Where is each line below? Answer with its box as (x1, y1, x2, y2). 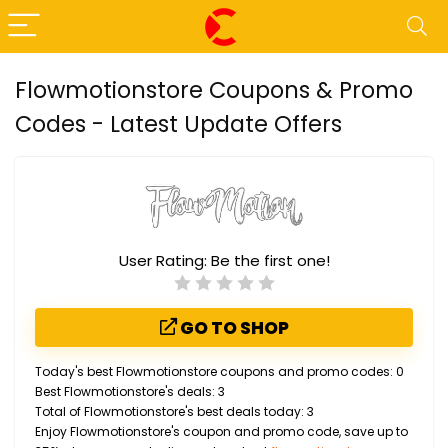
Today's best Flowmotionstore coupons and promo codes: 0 (35, 362, 404, 380)
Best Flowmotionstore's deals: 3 (35, 382, 225, 400)
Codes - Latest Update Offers (15, 108, 342, 140)
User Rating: (118, 249, 211, 271)
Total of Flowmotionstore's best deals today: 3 (35, 402, 314, 420)
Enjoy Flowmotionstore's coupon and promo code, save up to (35, 422, 408, 440)
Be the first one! (210, 249, 330, 271)
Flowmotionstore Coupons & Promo (15, 74, 413, 106)
